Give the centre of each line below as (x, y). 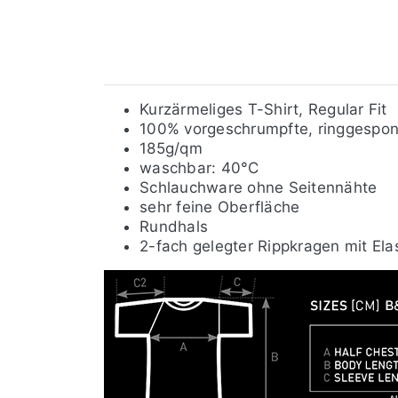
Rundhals (174, 227)
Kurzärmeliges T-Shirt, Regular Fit (263, 110)
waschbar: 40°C (199, 168)
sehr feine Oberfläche (220, 207)
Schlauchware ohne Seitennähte (259, 188)
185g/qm (171, 149)
